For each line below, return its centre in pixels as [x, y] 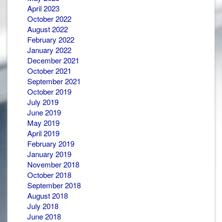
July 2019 [43, 102]
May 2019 [43, 122]
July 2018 [43, 206]
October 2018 [49, 174]
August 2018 [48, 195]
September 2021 [54, 81]
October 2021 [49, 70]
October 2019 [49, 91]
